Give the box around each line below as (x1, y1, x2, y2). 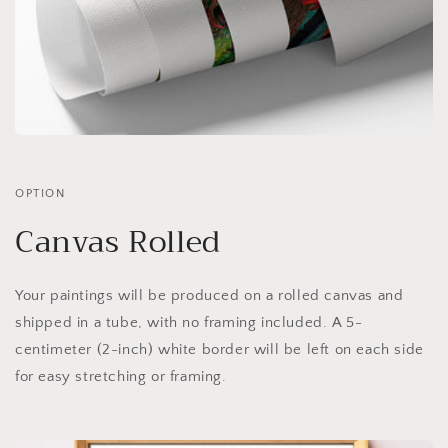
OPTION (15, 187, 66, 201)
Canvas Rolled (15, 216, 221, 269)
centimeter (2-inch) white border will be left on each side (15, 341, 424, 359)
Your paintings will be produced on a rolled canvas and (15, 287, 404, 305)
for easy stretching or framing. (15, 368, 227, 386)
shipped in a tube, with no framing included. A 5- (15, 314, 363, 332)
